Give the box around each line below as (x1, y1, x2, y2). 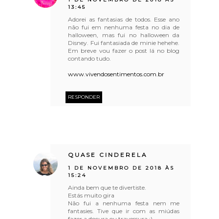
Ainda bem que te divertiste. (68, 183, 147, 191)
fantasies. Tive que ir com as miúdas (68, 207, 180, 215)
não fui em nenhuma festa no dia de (68, 23, 180, 31)
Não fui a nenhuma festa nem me (68, 199, 180, 207)
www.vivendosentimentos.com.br (68, 70, 165, 78)
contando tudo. (68, 54, 111, 62)
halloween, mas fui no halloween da (68, 31, 180, 39)
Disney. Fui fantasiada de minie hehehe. (68, 39, 180, 46)
